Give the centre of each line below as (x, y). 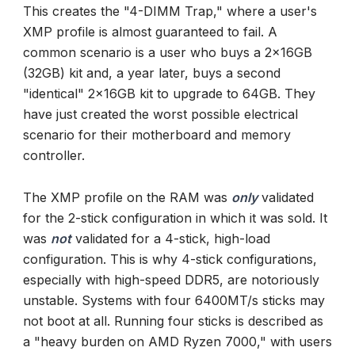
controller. (54, 155)
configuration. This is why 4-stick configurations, (170, 259)
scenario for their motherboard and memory (157, 134)
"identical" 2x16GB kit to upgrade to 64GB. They (169, 93)
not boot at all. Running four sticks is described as (173, 321)
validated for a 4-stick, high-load (171, 238)
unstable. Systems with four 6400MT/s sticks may (174, 300)
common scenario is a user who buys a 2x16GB (168, 52)
